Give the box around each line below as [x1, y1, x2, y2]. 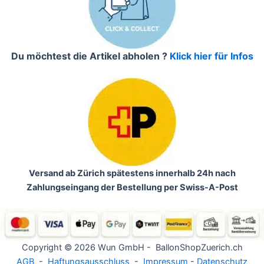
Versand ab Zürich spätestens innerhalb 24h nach [28, 168, 236, 179]
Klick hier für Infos [169, 50, 253, 62]
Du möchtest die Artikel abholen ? [11, 50, 170, 62]
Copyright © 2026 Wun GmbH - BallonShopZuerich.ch [21, 242, 243, 253]
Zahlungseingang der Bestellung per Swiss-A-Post [26, 182, 238, 193]
